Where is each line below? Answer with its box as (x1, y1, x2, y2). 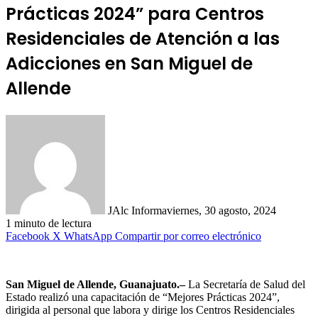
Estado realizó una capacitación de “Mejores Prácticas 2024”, (6, 291, 280, 304)
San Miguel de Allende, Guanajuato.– (6, 278, 185, 291)
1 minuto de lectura (6, 217, 92, 230)
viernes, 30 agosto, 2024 (167, 204, 276, 217)
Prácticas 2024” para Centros (6, 2, 264, 26)
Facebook (6, 230, 50, 243)
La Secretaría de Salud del (185, 278, 305, 291)
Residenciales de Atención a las (6, 27, 280, 51)
